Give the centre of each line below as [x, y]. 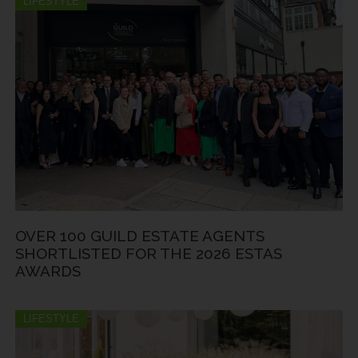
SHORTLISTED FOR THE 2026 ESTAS [149, 254]
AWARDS [48, 271]
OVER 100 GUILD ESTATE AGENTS [140, 236]
